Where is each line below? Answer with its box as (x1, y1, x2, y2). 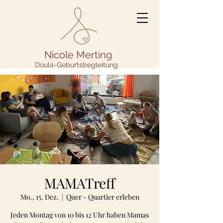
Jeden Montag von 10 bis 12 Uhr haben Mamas (10, 210, 149, 220)
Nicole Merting (44, 49, 112, 61)
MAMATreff (44, 174, 115, 192)
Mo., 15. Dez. (20, 192, 59, 202)
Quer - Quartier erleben (66, 192, 139, 202)
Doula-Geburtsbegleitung (35, 61, 118, 69)
